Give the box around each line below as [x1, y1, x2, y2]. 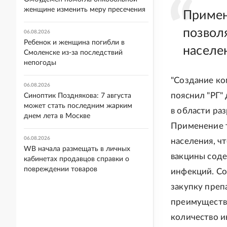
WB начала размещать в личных [24, 145, 130, 153]
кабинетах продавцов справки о [24, 156, 129, 163]
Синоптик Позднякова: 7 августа [24, 92, 131, 99]
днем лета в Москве [24, 112, 90, 120]
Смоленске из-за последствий [24, 49, 123, 56]
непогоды [24, 59, 56, 66]
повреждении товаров [24, 166, 97, 173]
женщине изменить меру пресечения [24, 6, 145, 13]
